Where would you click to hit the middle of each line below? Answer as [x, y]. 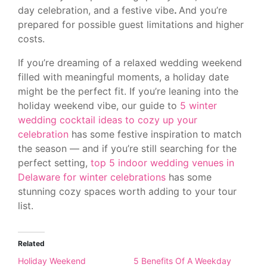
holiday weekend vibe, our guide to [99, 105]
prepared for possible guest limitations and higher [131, 24]
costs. [31, 38]
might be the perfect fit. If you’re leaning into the [128, 91]
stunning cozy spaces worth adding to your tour [127, 191]
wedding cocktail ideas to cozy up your [108, 119]
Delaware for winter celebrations [92, 177]
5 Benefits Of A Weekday [182, 260]
